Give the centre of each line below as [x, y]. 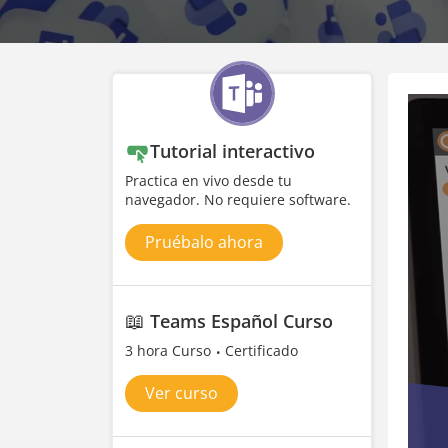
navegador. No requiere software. [238, 199]
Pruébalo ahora [204, 242]
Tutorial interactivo [232, 151]
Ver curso [181, 393]
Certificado [261, 350]
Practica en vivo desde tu [208, 180]
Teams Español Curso [241, 321]
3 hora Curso [170, 350]
